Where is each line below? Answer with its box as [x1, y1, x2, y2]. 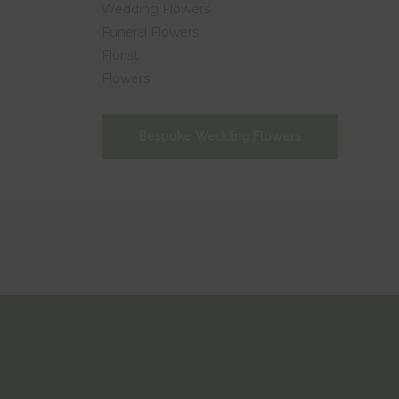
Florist [101, 46, 139, 63]
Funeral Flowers [101, 23, 199, 40]
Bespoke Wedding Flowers [138, 128, 301, 143]
